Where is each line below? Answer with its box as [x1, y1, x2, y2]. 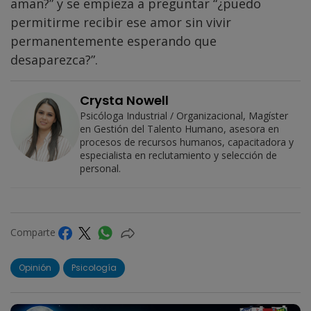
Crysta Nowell [80, 91, 169, 109]
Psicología [72, 261, 117, 274]
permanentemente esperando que [10, 32, 217, 49]
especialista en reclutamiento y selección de [80, 148, 277, 162]
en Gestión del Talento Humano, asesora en [80, 121, 279, 135]
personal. [80, 161, 121, 175]
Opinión [19, 261, 51, 274]
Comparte [10, 225, 58, 239]
